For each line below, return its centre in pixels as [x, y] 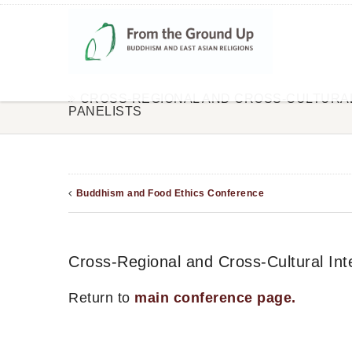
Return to [101, 297]
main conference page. [215, 297]
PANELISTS [105, 111]
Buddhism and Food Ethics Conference [170, 193]
